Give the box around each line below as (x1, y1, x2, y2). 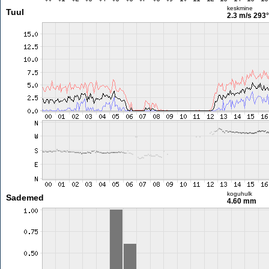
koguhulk (226, 190, 252, 197)
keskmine (226, 5, 253, 11)
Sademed (5, 193, 44, 202)
